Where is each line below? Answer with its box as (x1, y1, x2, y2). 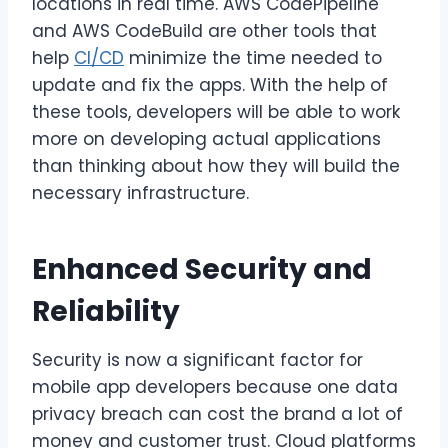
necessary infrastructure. (32, 180, 249, 205)
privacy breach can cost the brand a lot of (32, 401, 403, 426)
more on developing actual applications (32, 126, 381, 151)
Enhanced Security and (32, 249, 372, 289)
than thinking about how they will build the (32, 153, 400, 178)
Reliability (32, 291, 180, 331)
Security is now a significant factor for (32, 347, 363, 372)
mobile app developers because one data (32, 374, 398, 399)
